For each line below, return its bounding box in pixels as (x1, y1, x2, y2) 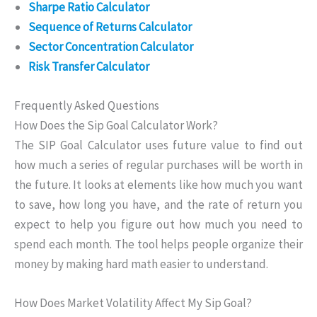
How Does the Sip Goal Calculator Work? (14, 117, 218, 134)
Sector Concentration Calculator (28, 38, 193, 54)
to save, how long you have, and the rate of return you (14, 197, 303, 213)
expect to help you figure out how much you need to (14, 217, 303, 233)
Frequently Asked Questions (14, 98, 159, 114)
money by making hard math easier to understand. (14, 256, 268, 272)
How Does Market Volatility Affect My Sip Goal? (14, 295, 252, 311)
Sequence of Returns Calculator (28, 18, 192, 35)
